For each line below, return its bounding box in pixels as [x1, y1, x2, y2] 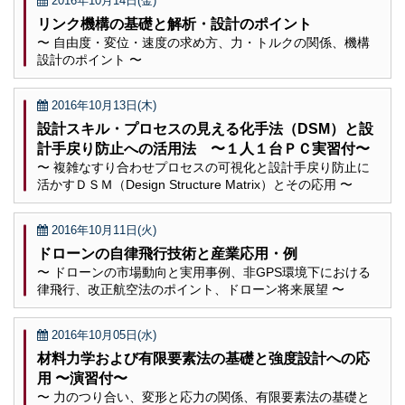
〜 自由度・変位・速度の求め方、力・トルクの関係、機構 [37, 35, 370, 50]
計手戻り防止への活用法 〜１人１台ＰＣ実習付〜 [37, 141, 370, 156]
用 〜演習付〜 [37, 371, 127, 386]
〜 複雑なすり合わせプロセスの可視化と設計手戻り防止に [37, 160, 370, 174]
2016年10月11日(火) [48, 223, 156, 237]
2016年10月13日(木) [48, 99, 156, 112]
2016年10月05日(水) [48, 328, 156, 342]
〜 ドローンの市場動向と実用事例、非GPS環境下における [37, 265, 371, 279]
